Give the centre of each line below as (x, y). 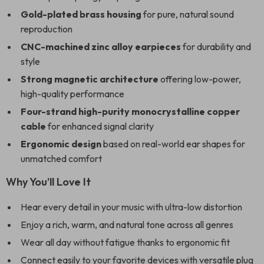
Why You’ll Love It (48, 182)
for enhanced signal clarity (100, 126)
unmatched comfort (61, 159)
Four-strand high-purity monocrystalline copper (130, 111)
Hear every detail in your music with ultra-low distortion (131, 207)
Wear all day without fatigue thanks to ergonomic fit (125, 242)
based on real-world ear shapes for (173, 144)
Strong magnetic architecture (90, 79)
